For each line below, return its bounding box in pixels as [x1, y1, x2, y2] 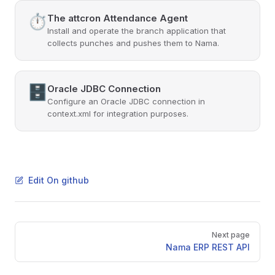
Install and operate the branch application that [47, 26, 226, 36]
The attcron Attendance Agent [47, 12, 188, 24]
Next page [212, 230, 250, 239]
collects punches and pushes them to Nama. [47, 38, 219, 48]
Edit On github [28, 175, 89, 185]
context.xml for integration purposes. [47, 109, 188, 118]
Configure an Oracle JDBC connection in [47, 96, 205, 106]
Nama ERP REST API [166, 242, 250, 252]
